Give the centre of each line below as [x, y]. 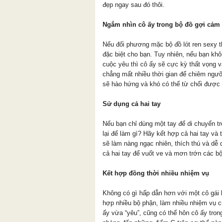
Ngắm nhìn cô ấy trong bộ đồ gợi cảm [161, 24]
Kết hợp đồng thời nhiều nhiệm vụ [156, 173]
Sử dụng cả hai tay [132, 104]
